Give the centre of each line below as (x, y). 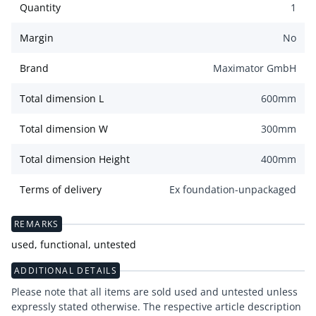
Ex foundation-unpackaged (233, 190)
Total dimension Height (75, 159)
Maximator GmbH (254, 68)
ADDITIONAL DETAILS (66, 271)
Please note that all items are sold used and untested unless (154, 292)
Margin (37, 38)
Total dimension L (62, 99)
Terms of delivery (61, 190)
